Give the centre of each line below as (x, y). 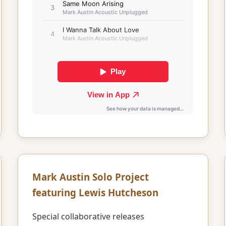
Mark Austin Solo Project (91, 177)
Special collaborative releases (89, 216)
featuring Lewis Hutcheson (96, 192)
